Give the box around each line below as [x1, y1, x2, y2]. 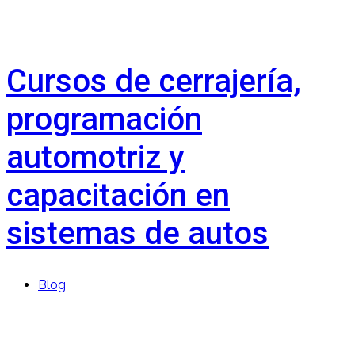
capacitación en [6, 177, 230, 215]
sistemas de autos [6, 215, 269, 253]
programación [6, 101, 202, 139]
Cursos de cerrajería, [6, 63, 301, 101]
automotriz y [6, 139, 185, 177]
